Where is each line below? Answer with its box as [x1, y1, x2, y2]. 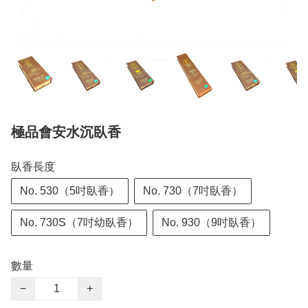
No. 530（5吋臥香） [20, 185, 120, 197]
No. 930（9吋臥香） [162, 217, 261, 229]
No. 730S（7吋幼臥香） [20, 217, 138, 229]
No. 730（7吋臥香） [143, 185, 243, 197]
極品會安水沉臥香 [11, 124, 121, 140]
